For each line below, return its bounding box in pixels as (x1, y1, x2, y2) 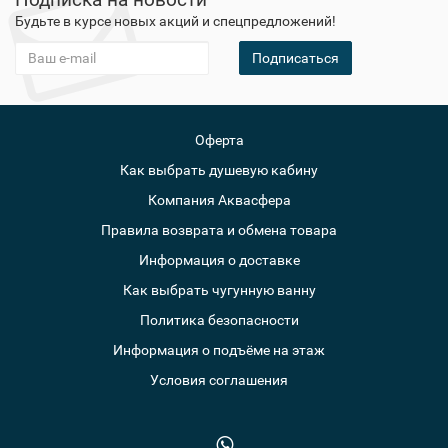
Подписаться (252, 50, 339, 66)
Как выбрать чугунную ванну (122, 282, 316, 298)
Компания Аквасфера (147, 192, 291, 208)
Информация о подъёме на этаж (113, 342, 325, 358)
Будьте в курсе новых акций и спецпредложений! (15, 13, 336, 29)
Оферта (194, 132, 244, 148)
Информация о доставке (138, 252, 300, 268)
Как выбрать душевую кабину (120, 162, 318, 178)
